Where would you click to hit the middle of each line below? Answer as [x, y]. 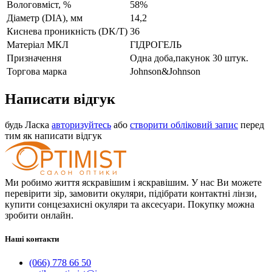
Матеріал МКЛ [38, 44]
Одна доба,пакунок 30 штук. [189, 58]
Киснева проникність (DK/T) [67, 31]
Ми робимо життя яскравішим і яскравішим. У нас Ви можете [133, 182]
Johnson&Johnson [165, 71]
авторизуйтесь [81, 124]
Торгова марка [37, 71]
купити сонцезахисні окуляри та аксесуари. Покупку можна [130, 204]
